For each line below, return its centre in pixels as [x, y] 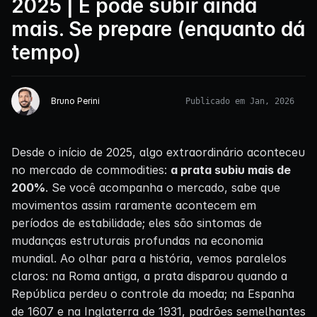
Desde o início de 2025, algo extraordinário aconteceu [158, 152]
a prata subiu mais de [231, 169]
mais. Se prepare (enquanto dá [158, 29]
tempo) [46, 52]
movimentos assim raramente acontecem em [134, 205]
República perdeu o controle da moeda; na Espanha [153, 293]
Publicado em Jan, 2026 [240, 101]
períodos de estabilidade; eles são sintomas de [137, 223]
